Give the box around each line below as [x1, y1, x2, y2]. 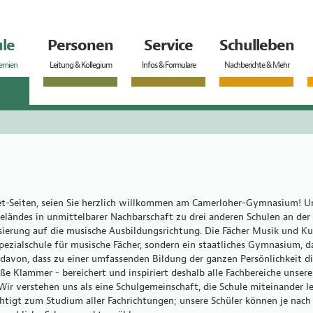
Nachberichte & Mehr [224, 59, 289, 71]
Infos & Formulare [141, 59, 196, 71]
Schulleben [219, 36, 294, 55]
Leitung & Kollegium [49, 59, 112, 71]
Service [144, 36, 193, 55]
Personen [48, 36, 113, 55]
